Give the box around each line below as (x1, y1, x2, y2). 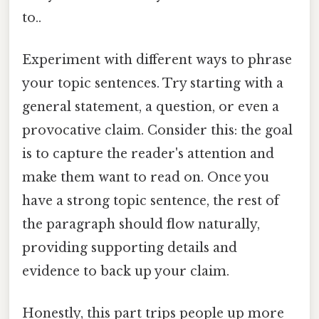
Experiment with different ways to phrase (22, 51, 292, 68)
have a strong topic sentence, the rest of (22, 192, 279, 209)
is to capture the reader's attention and (22, 145, 274, 162)
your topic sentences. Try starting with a (22, 75, 283, 91)
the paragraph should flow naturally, (22, 216, 260, 232)
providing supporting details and (22, 239, 237, 256)
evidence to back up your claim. (22, 263, 229, 279)
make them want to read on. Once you (22, 169, 269, 185)
